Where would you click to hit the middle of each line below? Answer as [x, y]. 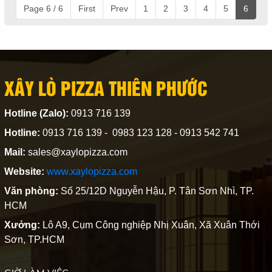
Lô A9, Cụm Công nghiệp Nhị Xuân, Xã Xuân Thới [151, 225]
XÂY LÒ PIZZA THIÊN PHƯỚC [106, 87]
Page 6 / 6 [43, 8]
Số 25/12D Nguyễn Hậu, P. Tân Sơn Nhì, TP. [156, 191]
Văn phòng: [31, 191]
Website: [24, 171]
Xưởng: [23, 225]
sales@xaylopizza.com [76, 152]
